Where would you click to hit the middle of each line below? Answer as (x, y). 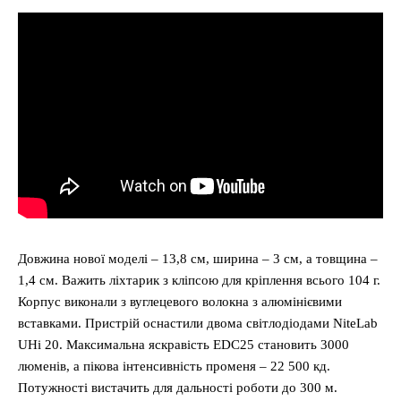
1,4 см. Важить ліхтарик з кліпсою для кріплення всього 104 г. (199, 280)
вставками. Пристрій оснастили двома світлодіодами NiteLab (198, 323)
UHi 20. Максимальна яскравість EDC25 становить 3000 (183, 344)
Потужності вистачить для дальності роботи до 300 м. (178, 387)
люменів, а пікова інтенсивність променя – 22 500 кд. (174, 366)
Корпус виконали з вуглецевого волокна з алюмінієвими (180, 301)
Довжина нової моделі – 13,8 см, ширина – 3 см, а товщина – (198, 258)
